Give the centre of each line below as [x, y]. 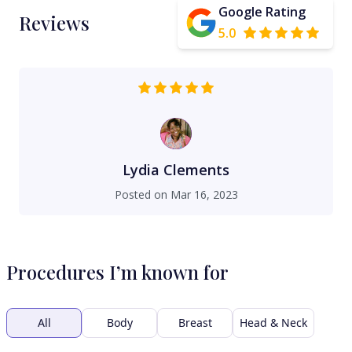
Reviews [54, 23]
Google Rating [262, 12]
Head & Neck [273, 323]
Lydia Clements [176, 170]
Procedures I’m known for [117, 272]
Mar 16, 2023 [204, 194]
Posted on [142, 194]
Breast [195, 323]
